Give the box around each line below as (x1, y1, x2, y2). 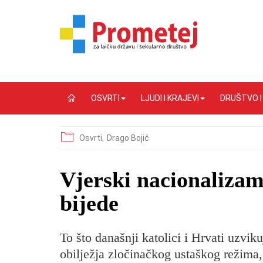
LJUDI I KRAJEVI (141, 93, 199, 103)
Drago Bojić (107, 133, 149, 143)
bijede (60, 191, 119, 215)
